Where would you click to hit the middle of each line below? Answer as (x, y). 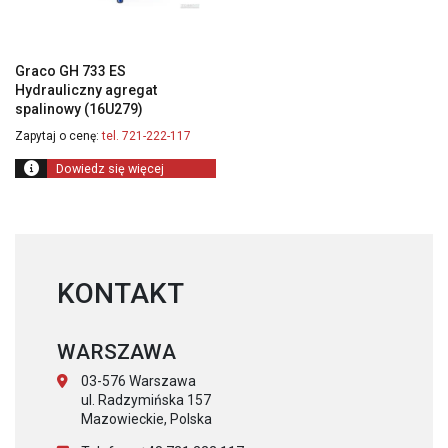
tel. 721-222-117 (145, 136)
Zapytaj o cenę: (57, 136)
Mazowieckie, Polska (146, 418)
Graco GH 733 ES (70, 71)
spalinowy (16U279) (79, 109)
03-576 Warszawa (138, 380)
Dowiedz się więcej (109, 168)
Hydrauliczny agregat (86, 90)
